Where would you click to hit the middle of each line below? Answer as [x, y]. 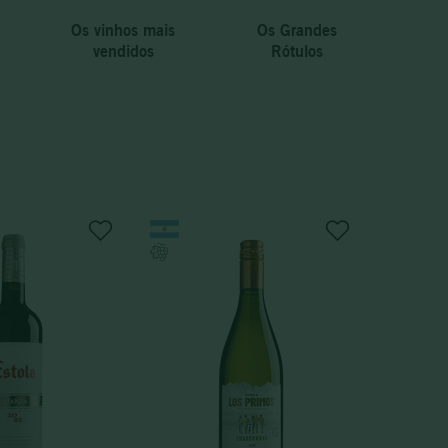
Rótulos [296, 50]
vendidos [123, 50]
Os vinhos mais [123, 29]
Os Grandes [296, 29]
